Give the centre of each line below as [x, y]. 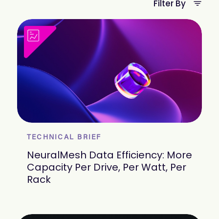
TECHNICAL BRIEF [64, 138]
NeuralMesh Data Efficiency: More [109, 155]
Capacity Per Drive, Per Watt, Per [107, 167]
